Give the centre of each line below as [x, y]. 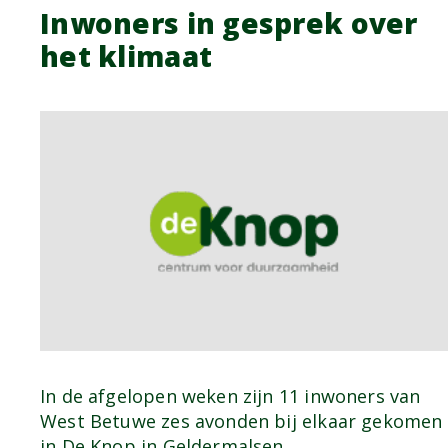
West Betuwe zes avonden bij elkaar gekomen [241, 421]
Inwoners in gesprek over [229, 23]
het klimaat [126, 56]
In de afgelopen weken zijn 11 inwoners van [230, 396]
